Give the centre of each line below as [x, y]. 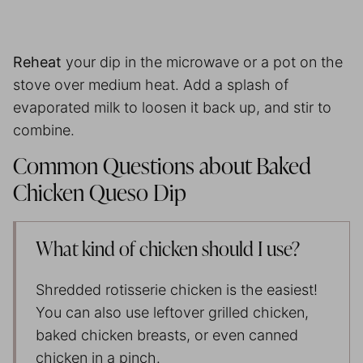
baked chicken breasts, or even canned [167, 335]
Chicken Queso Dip [100, 194]
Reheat [37, 62]
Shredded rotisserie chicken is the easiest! [177, 289]
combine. [46, 130]
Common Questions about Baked [162, 167]
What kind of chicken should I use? [168, 250]
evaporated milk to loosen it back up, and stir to [172, 107]
